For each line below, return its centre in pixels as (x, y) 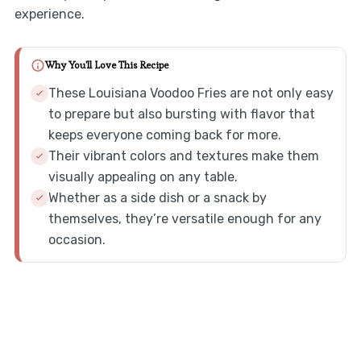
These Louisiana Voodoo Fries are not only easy (191, 93)
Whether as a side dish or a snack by (157, 197)
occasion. (77, 239)
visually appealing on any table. (143, 176)
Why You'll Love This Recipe (106, 66)
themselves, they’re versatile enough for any (185, 218)
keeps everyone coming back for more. (164, 135)
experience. (49, 14)
